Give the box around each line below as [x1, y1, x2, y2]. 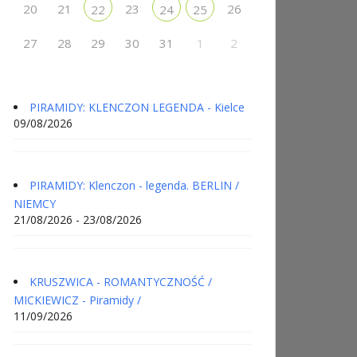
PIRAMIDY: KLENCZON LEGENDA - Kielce [29, 99, 245, 115]
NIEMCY [14, 195, 56, 211]
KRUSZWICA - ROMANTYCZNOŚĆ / [29, 273, 212, 289]
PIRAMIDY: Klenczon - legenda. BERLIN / [29, 177, 239, 193]
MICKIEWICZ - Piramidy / [14, 292, 141, 308]
